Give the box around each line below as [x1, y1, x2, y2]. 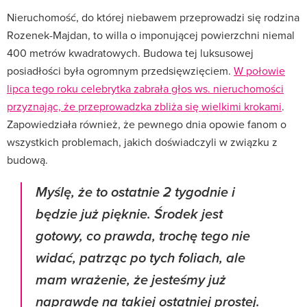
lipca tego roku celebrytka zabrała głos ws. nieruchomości [7, 80, 284, 96]
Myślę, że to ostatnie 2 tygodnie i [36, 184, 235, 201]
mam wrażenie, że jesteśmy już [36, 271, 226, 289]
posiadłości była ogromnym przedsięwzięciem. [7, 62, 234, 78]
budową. [7, 151, 48, 167]
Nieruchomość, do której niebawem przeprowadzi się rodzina [7, 9, 299, 25]
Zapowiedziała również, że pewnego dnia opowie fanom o [7, 116, 286, 132]
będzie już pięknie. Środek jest [36, 206, 223, 223]
